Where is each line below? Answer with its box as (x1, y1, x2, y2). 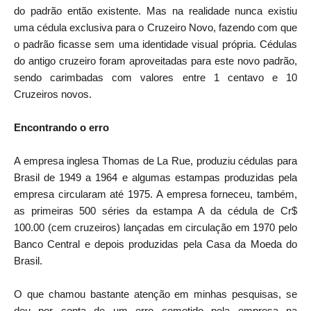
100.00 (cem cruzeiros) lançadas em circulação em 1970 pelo (14, 221, 297, 233)
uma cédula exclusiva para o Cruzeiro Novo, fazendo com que (14, 21, 297, 33)
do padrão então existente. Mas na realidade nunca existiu (14, 4, 297, 17)
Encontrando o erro (14, 121, 109, 133)
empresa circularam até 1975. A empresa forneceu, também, (14, 187, 297, 200)
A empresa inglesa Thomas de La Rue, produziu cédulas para (14, 154, 297, 167)
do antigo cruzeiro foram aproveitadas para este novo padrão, (14, 54, 297, 67)
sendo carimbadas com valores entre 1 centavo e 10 (14, 71, 297, 83)
